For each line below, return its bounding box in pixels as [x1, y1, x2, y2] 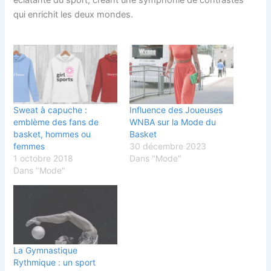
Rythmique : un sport [13, 257, 96, 268]
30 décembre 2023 [129, 140, 206, 151]
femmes [13, 140, 45, 151]
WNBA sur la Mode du [129, 116, 216, 127]
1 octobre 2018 [13, 152, 74, 163]
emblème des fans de [13, 116, 99, 127]
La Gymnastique [13, 245, 78, 256]
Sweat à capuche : [13, 104, 88, 115]
